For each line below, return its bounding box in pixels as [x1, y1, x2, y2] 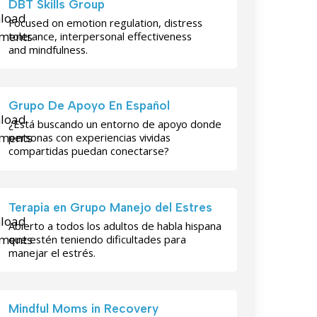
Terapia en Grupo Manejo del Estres [8, 200, 213, 214]
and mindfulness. [8, 42, 88, 57]
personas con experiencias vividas [8, 130, 171, 145]
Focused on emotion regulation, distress [8, 16, 203, 30]
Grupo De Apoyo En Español [8, 98, 171, 113]
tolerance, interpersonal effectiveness [8, 29, 192, 43]
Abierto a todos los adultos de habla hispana [8, 218, 222, 233]
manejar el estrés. [8, 245, 96, 260]
